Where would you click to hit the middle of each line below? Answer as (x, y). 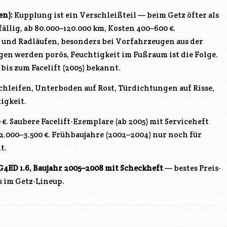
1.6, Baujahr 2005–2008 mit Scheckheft (91, 168)
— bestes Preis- (192, 168)
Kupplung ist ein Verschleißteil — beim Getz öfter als (116, 15)
